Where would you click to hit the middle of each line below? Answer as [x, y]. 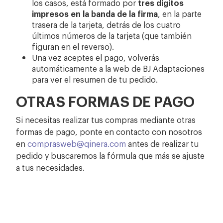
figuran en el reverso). [73, 46]
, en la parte [180, 13]
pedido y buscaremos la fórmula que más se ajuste [111, 155]
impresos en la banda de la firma [95, 13]
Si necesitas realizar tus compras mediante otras [106, 119]
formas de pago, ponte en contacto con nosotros [109, 131]
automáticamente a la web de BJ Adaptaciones [118, 68]
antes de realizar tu [163, 143]
